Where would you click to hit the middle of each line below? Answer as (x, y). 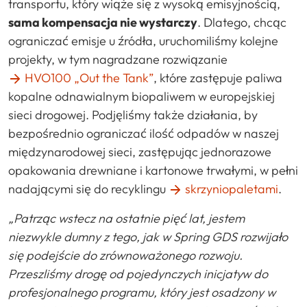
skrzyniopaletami (232, 188)
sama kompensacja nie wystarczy (103, 22)
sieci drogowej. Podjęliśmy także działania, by (133, 114)
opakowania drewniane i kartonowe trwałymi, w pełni (153, 170)
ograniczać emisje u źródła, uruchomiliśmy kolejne (143, 40)
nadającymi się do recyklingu (88, 188)
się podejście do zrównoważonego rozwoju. (125, 255)
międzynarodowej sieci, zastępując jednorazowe (140, 151)
